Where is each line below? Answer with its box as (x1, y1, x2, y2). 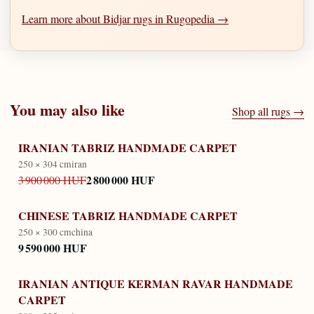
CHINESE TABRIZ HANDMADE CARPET (18, 207, 238, 224)
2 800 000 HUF (86, 172, 155, 189)
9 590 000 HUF (18, 240, 87, 257)
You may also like (10, 98, 125, 122)
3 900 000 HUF (18, 172, 86, 188)
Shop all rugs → (232, 104, 304, 119)
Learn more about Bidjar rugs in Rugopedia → (22, 11, 228, 26)
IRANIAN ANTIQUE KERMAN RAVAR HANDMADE (18, 275, 293, 292)
